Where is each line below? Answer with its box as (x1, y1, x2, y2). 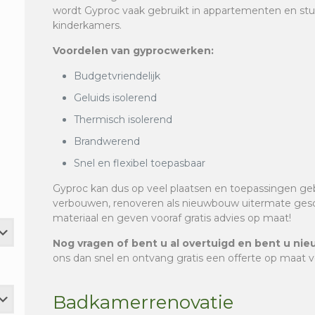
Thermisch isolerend (74, 112, 173, 126)
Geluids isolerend (74, 91, 157, 104)
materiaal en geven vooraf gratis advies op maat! (53, 211, 292, 224)
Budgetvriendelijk (74, 69, 161, 82)
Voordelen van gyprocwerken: (53, 44, 214, 57)
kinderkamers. (53, 18, 122, 32)
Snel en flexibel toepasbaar (74, 156, 206, 169)
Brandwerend (74, 134, 141, 148)
